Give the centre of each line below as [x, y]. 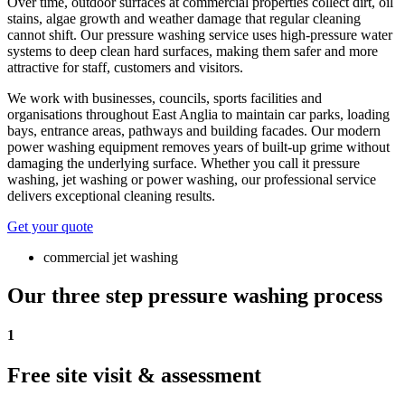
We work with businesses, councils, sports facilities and [165, 99]
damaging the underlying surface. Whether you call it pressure [184, 164]
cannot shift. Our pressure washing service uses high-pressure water [200, 35]
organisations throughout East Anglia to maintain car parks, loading [198, 115]
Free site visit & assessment [134, 375]
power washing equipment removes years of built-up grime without [198, 147]
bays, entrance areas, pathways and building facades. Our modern [194, 131]
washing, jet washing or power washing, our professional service [192, 180]
